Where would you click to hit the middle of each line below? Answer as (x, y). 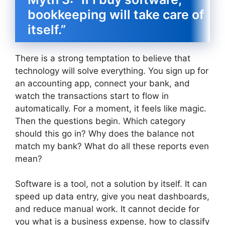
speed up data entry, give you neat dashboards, (112, 197)
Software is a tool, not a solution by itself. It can (111, 184)
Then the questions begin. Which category (100, 121)
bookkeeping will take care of (116, 14)
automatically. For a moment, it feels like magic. (111, 108)
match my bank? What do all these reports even (112, 146)
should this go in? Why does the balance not (105, 133)
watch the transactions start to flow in (92, 96)
